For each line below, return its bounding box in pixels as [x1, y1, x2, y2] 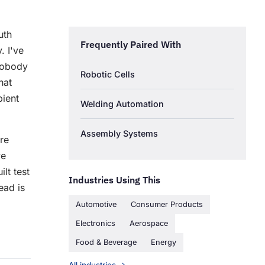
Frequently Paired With [80, 38, 181, 51]
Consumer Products [131, 200, 203, 209]
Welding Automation [80, 99, 164, 109]
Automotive [76, 200, 117, 209]
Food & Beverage [76, 238, 137, 247]
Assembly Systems [80, 128, 158, 139]
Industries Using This [69, 174, 160, 186]
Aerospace [130, 219, 168, 228]
